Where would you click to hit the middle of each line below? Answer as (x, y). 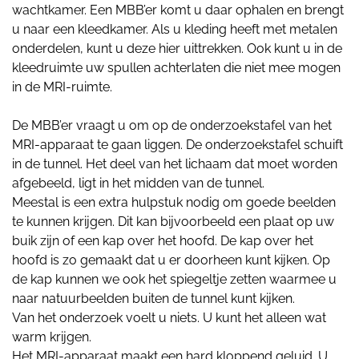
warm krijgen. (52, 337)
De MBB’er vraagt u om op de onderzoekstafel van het (172, 125)
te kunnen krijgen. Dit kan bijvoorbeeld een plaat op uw (173, 221)
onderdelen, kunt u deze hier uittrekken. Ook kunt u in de (177, 48)
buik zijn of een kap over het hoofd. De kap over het (163, 240)
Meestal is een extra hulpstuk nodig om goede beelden (174, 202)
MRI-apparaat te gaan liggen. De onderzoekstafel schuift (177, 144)
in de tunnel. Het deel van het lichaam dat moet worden (175, 163)
